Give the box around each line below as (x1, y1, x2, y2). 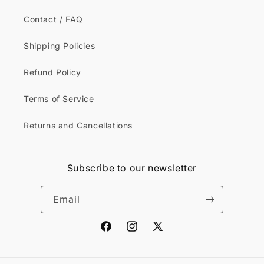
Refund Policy (24, 67, 81, 77)
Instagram (125, 227, 167, 238)
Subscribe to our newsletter (67, 162, 197, 174)
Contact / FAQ (24, 14, 83, 24)
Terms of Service (24, 94, 94, 104)
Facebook (99, 227, 140, 238)
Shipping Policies (24, 41, 95, 51)
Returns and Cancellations (24, 120, 133, 130)
